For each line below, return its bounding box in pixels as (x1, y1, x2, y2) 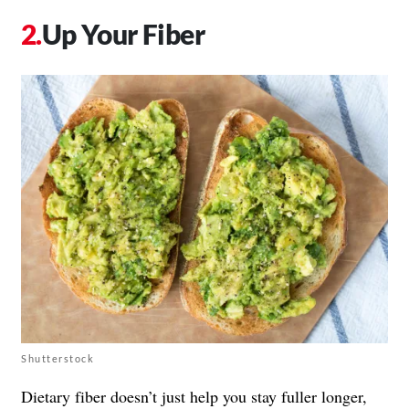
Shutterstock (21, 351, 94, 364)
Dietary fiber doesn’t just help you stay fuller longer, (21, 384, 367, 407)
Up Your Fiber (41, 16, 205, 50)
